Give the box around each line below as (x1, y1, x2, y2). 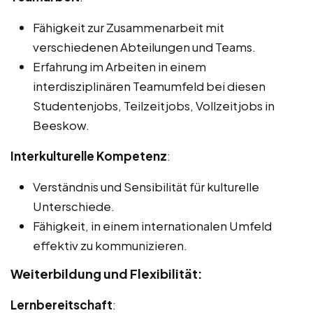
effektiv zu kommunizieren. (33, 238, 187, 254)
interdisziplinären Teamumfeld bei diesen (33, 78, 265, 94)
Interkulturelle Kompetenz (10, 148, 167, 164)
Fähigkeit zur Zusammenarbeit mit (33, 20, 224, 36)
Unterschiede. (33, 198, 115, 214)
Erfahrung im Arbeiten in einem (33, 59, 206, 75)
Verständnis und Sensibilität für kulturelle (33, 179, 259, 195)
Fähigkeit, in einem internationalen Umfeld (33, 218, 272, 234)
